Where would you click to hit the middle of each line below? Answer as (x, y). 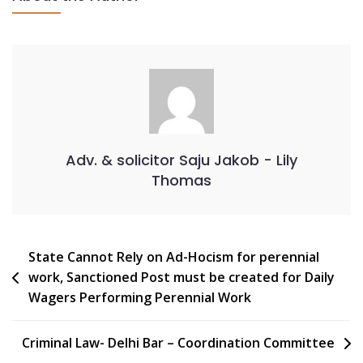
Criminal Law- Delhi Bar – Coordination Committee (178, 343)
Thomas (181, 181)
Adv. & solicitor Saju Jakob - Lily (181, 160)
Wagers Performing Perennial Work (140, 298)
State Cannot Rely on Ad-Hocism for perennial (174, 257)
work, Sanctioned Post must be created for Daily (181, 278)
